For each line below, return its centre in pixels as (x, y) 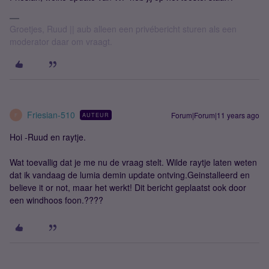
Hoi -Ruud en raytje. (48, 137)
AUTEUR (96, 115)
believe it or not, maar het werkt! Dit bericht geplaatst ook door (128, 187)
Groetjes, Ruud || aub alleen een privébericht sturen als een (123, 29)
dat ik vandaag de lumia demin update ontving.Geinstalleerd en (130, 175)
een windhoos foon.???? (56, 200)
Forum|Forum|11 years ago (215, 115)
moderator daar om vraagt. (61, 41)
